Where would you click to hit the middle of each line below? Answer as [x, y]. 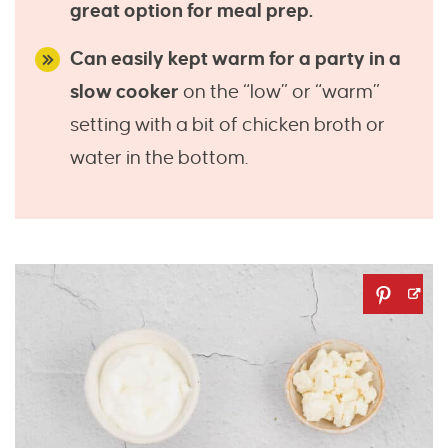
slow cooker [126, 92]
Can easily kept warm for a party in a [235, 59]
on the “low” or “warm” [281, 92]
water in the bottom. [159, 158]
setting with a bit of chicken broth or [227, 125]
